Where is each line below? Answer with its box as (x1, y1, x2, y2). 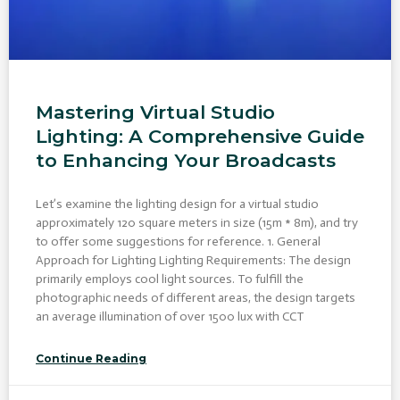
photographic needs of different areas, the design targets (36, 289, 355, 305)
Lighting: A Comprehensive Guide (36, 124, 364, 147)
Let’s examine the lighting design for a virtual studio (36, 196, 319, 212)
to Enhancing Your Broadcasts (36, 148, 336, 171)
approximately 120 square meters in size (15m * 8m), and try (36, 214, 358, 230)
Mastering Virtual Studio (36, 100, 275, 123)
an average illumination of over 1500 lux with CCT (36, 308, 304, 324)
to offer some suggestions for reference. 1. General (36, 233, 321, 249)
